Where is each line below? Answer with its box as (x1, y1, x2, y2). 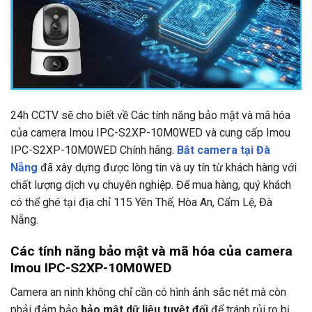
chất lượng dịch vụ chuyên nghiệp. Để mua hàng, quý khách (10, 178, 291, 192)
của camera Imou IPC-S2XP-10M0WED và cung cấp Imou (10, 126, 290, 140)
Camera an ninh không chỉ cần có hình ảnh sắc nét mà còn (10, 285, 286, 299)
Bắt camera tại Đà (177, 143, 270, 157)
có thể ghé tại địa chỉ (10, 196, 114, 210)
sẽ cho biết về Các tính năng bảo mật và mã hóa (58, 109, 290, 123)
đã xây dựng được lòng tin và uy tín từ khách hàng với (40, 161, 297, 175)
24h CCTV (10, 109, 58, 123)
